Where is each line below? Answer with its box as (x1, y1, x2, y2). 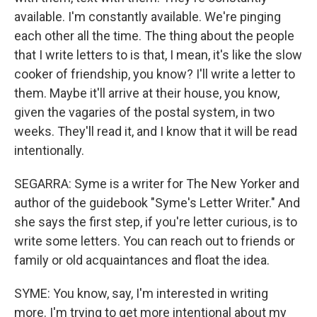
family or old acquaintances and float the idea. (14, 253, 270, 267)
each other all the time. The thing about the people (14, 28, 294, 43)
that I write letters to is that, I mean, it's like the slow (14, 47, 302, 62)
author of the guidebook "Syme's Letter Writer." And (14, 195, 300, 210)
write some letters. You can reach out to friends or (14, 234, 295, 248)
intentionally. (14, 143, 84, 158)
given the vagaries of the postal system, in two (14, 105, 275, 120)
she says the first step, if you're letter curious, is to (14, 214, 297, 229)
